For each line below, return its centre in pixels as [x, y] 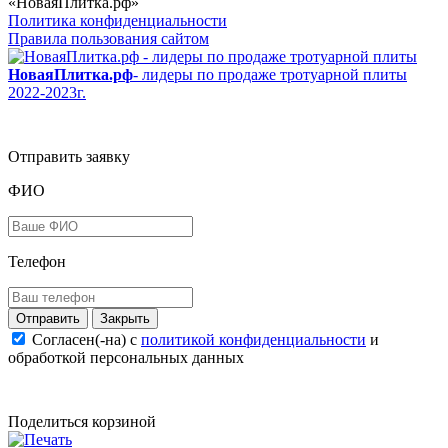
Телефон [37, 261]
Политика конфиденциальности [117, 20]
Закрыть [125, 318]
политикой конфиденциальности [253, 339]
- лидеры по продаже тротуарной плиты [270, 74]
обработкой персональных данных [126, 357]
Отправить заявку [69, 156]
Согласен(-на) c [86, 339]
